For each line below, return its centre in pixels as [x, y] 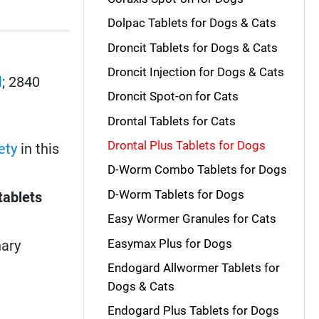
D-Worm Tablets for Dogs [176, 194]
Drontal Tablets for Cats [171, 121]
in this [38, 148]
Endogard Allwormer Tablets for [193, 267]
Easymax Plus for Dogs [169, 243]
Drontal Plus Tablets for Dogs [186, 145]
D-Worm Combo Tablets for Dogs [197, 170]
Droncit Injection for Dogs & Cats [195, 72]
